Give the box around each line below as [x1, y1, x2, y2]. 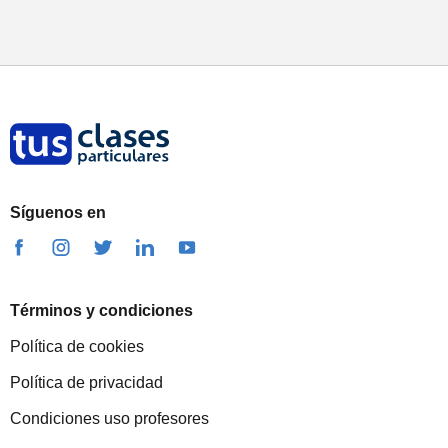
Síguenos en [10, 204, 106, 222]
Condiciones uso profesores [10, 410, 209, 428]
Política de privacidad [10, 374, 163, 392]
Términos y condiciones [10, 302, 193, 320]
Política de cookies [10, 338, 144, 356]
